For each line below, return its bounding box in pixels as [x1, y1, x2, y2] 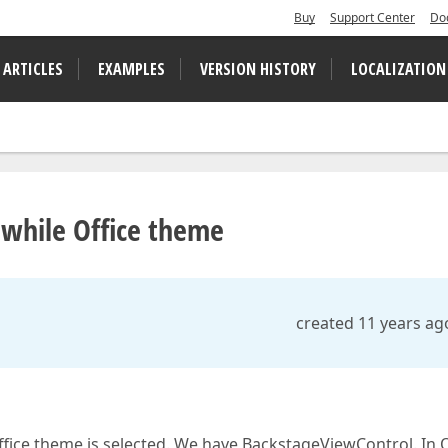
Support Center [330, 9, 415, 26]
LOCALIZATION [351, 58, 446, 80]
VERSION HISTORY [200, 58, 316, 80]
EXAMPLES [98, 58, 165, 80]
